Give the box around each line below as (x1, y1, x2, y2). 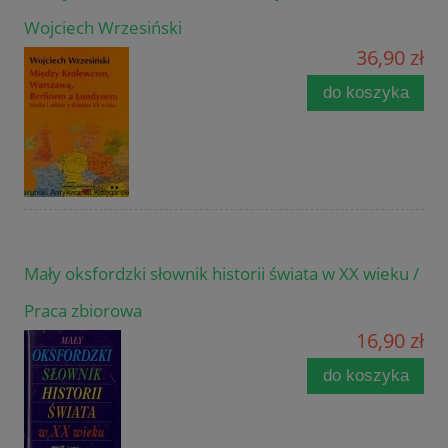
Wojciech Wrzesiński (24, 16, 182, 40)
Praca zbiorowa (24, 299, 142, 323)
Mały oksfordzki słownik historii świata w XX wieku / (24, 262, 419, 286)
